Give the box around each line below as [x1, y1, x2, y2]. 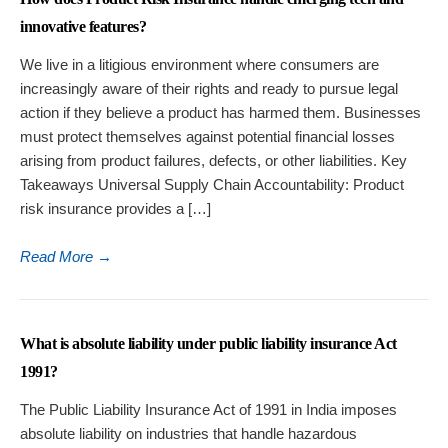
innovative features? [20, 18, 146, 36]
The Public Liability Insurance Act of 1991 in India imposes [20, 401, 397, 419]
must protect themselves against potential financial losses [20, 128, 395, 146]
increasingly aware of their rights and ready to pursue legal [20, 80, 398, 98]
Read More [20, 248, 97, 266]
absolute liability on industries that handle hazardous [20, 425, 357, 443]
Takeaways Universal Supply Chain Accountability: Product [20, 176, 404, 194]
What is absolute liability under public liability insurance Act [20, 335, 397, 353]
